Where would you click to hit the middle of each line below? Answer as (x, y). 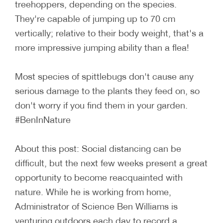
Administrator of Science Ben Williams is (96, 206)
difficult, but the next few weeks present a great (111, 163)
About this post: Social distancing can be (98, 148)
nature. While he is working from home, (93, 191)
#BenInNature (43, 119)
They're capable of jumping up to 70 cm (95, 18)
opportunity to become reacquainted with (99, 177)
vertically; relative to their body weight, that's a (109, 33)
